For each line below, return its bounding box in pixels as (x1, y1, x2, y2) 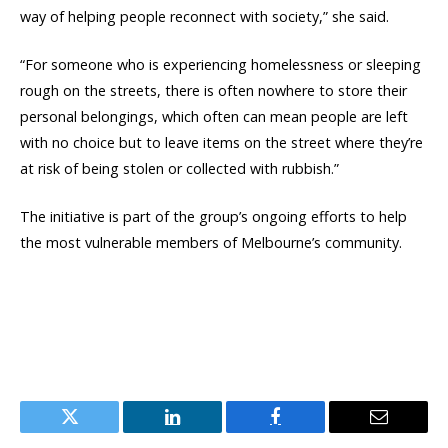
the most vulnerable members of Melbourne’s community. (20, 232, 402, 252)
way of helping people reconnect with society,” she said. (20, 6, 389, 26)
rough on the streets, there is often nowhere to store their (20, 80, 407, 100)
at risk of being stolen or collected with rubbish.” (20, 158, 339, 178)
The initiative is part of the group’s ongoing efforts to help (20, 206, 407, 226)
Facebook (274, 422, 344, 441)
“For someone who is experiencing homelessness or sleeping (20, 54, 421, 74)
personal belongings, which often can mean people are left (20, 106, 408, 126)
